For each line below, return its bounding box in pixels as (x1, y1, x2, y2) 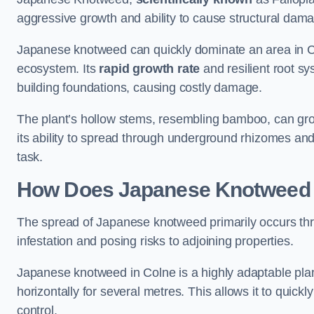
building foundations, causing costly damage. (17, 81, 266, 95)
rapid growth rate (99, 62, 200, 76)
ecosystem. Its (17, 62, 100, 76)
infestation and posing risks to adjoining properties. (17, 234, 294, 248)
